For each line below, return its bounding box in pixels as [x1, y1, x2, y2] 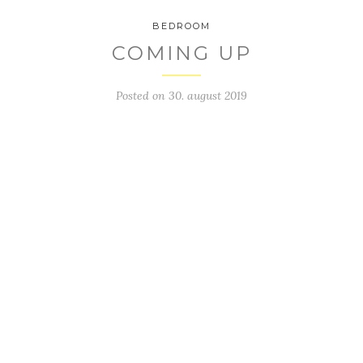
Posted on [116, 88, 169, 104]
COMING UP [111, 41, 252, 66]
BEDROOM [152, 20, 211, 32]
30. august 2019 [169, 88, 247, 104]
